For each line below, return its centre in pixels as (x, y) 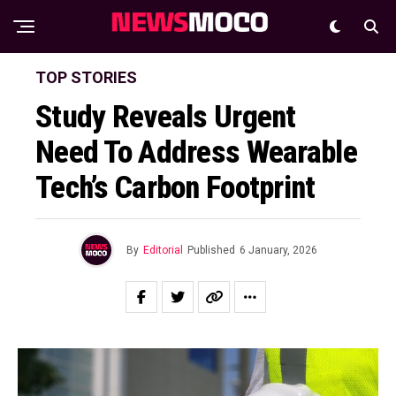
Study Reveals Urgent (166, 117)
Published (211, 250)
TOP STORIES (86, 77)
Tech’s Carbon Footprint (175, 187)
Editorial (163, 250)
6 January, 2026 (278, 250)
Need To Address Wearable (196, 152)
